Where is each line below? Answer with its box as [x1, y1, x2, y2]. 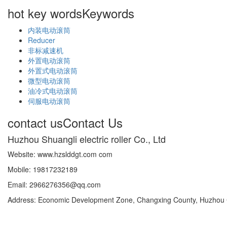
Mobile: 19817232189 [8, 164, 78, 175]
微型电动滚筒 [28, 75, 70, 86]
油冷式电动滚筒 [28, 86, 78, 96]
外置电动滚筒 [28, 55, 70, 66]
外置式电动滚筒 [28, 65, 78, 76]
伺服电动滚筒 [28, 96, 70, 106]
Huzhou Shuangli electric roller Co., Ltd [8, 132, 166, 146]
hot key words [8, 4, 82, 22]
